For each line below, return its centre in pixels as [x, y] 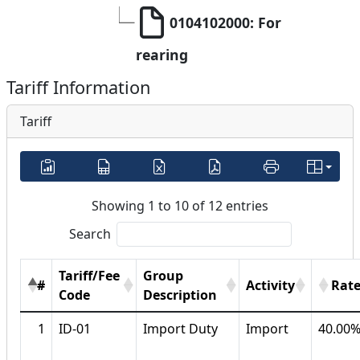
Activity [270, 286]
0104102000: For [227, 23]
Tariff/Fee [89, 276]
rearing [162, 55]
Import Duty [180, 329]
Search [90, 234]
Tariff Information [78, 88]
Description [180, 295]
